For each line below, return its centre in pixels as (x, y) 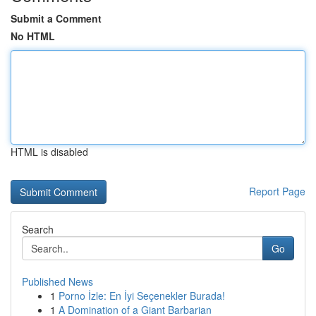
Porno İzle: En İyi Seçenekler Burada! (142, 296)
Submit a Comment (56, 18)
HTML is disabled (49, 152)
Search (38, 229)
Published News (57, 281)
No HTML (33, 36)
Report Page (277, 191)
